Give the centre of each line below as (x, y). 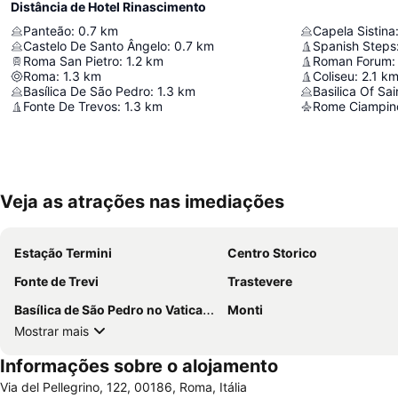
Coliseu (334, 76)
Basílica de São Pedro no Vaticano (108, 310)
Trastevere (260, 282)
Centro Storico (272, 253)
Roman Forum (352, 61)
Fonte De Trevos (70, 107)
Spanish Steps (354, 46)
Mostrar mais (52, 330)
